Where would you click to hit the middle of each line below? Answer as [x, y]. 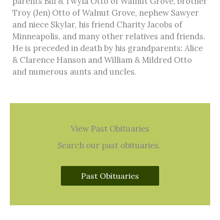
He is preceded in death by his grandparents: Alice [108, 48]
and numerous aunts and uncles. [74, 72]
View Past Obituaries [110, 128]
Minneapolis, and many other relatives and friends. [110, 36]
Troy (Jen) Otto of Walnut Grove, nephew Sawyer [106, 13]
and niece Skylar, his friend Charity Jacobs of [97, 25]
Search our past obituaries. [110, 145]
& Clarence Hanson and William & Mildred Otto [102, 60]
